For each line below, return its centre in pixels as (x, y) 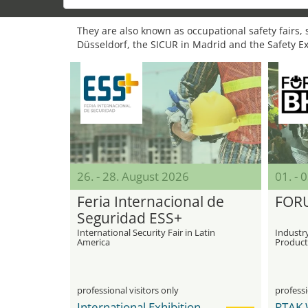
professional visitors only (128, 290)
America (93, 242)
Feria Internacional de (151, 201)
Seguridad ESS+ (130, 218)
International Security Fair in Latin (146, 232)
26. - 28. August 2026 (133, 176)
